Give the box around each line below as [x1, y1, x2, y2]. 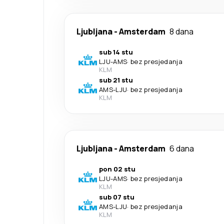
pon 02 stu [99, 164, 135, 174]
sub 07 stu [99, 192, 134, 202]
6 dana [169, 143, 194, 154]
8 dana [169, 26, 193, 37]
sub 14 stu [99, 47, 133, 57]
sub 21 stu [99, 75, 133, 85]
